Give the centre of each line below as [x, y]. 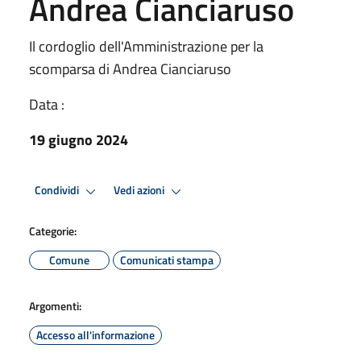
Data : [47, 104]
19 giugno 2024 [79, 139]
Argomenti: [55, 305]
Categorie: [53, 230]
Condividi [58, 191]
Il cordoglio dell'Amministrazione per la [146, 46]
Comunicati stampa [167, 259]
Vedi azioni [140, 191]
